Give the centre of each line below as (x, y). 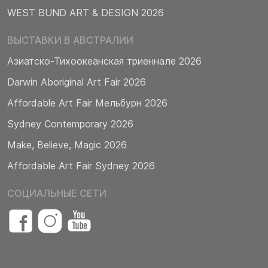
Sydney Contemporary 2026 (70, 124)
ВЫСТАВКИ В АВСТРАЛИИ (70, 40)
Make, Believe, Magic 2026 (67, 144)
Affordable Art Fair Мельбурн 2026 (87, 103)
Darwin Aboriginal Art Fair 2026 (77, 82)
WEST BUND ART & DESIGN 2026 (86, 12)
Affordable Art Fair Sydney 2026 (81, 165)
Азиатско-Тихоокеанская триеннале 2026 (104, 61)
